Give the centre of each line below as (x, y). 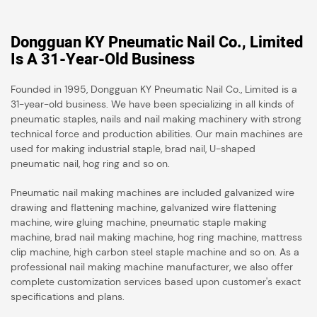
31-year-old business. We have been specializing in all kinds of (152, 104)
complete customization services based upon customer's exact (156, 281)
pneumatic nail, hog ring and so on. (92, 163)
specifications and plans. (68, 296)
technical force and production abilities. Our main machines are (157, 133)
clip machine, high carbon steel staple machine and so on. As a (155, 252)
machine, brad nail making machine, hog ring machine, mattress (156, 237)
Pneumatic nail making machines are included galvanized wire (152, 192)
